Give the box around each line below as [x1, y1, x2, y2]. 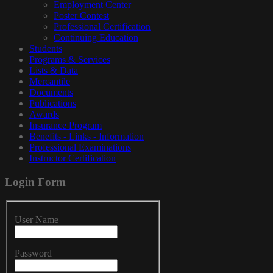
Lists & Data [29, 65, 78, 76]
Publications [29, 98, 76, 109]
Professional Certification [54, 21, 151, 32]
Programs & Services [29, 54, 110, 65]
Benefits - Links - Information [29, 131, 144, 142]
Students [29, 43, 62, 54]
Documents [29, 87, 73, 98]
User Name [15, 214, 58, 225]
